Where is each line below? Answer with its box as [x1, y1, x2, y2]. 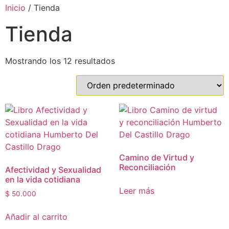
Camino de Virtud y [119, 152, 194, 163]
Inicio [5, 3, 26, 13]
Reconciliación [119, 162, 176, 172]
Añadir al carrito [5, 211, 67, 222]
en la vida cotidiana [5, 174, 80, 185]
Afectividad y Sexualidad [5, 165, 101, 175]
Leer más [119, 186, 154, 196]
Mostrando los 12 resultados [5, 56, 115, 66]
